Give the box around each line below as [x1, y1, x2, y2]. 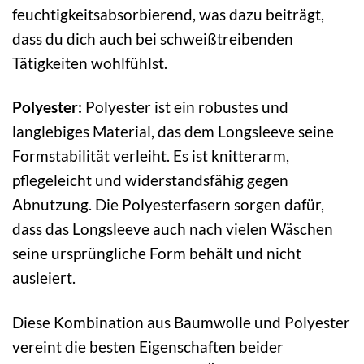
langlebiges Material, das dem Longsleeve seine [12, 122, 334, 141]
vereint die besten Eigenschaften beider [12, 337, 284, 357]
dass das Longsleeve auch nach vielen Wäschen [12, 219, 333, 239]
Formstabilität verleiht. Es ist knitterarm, [12, 146, 289, 166]
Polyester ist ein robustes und [82, 97, 288, 117]
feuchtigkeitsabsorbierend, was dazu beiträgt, [12, 4, 324, 24]
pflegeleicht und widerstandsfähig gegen [12, 171, 288, 190]
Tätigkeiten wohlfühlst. [12, 53, 167, 72]
